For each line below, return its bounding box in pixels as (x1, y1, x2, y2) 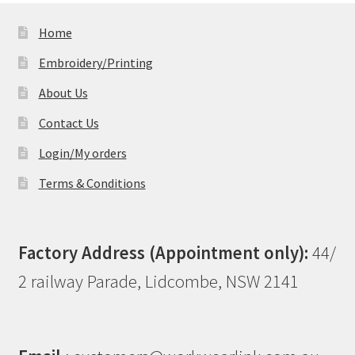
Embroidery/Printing (38, 54, 153, 71)
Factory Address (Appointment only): (17, 242, 308, 265)
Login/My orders (38, 144, 127, 161)
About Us (38, 84, 88, 101)
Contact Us (38, 114, 99, 131)
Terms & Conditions (38, 174, 146, 191)
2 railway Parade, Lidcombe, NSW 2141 (17, 270, 299, 293)
